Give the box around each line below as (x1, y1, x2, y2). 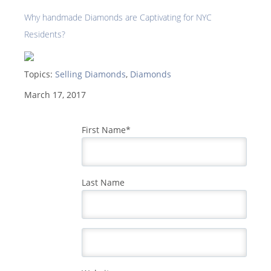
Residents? (24, 28, 65, 41)
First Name (82, 124, 126, 136)
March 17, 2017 (24, 89, 86, 101)
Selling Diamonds (55, 68, 126, 80)
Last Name (82, 177, 125, 189)
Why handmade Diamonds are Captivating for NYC (24, 11, 212, 24)
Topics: (24, 68, 55, 80)
